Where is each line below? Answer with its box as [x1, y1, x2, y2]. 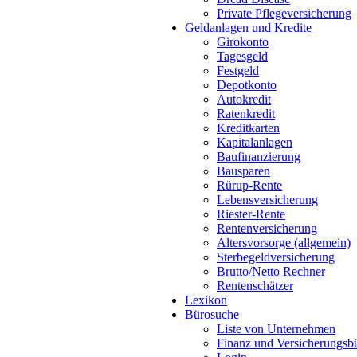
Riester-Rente [217, 207, 285, 221]
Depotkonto [217, 78, 277, 92]
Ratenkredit [217, 107, 275, 120]
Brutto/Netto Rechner [217, 265, 325, 278]
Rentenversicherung [217, 222, 317, 235]
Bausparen [217, 164, 270, 178]
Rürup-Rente [217, 178, 282, 192]
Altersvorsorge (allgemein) [217, 236, 351, 249]
